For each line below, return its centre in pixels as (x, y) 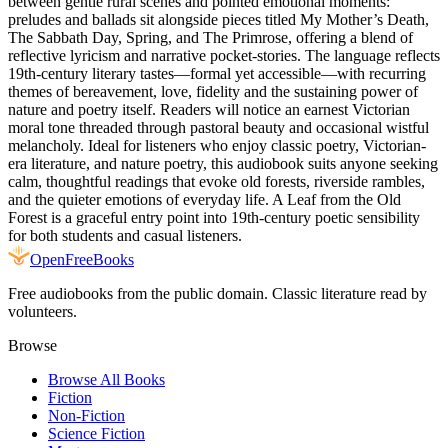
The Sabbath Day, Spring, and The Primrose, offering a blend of (210, 37)
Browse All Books (106, 379)
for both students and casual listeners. (125, 235)
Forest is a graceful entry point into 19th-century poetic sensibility (214, 217)
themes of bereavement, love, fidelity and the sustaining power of (213, 91)
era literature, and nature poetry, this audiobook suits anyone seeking (223, 163)
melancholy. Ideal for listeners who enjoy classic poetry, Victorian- (217, 145)
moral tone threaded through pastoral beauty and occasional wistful (218, 127)
